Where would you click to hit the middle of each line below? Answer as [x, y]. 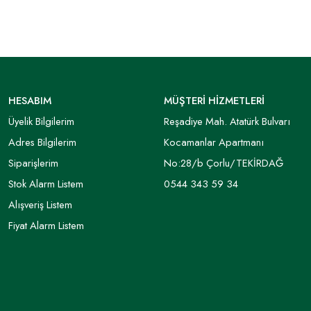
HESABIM [30, 100]
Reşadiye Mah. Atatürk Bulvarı [227, 121]
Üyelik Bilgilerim [41, 121]
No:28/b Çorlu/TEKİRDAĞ [224, 163]
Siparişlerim [33, 163]
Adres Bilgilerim [42, 142]
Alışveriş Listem [40, 204]
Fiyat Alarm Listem [46, 225]
